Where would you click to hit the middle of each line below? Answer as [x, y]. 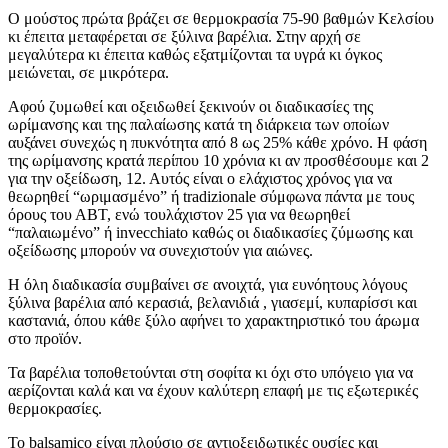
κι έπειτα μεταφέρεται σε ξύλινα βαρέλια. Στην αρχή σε [184, 36]
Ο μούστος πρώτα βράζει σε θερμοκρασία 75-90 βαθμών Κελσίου [221, 18]
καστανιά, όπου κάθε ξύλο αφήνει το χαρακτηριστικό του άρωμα [213, 320]
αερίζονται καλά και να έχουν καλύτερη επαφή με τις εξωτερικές [213, 390]
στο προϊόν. [45, 338]
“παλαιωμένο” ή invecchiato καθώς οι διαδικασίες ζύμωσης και [210, 232]
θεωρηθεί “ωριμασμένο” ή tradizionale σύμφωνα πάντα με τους [211, 196]
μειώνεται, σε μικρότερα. [88, 72]
